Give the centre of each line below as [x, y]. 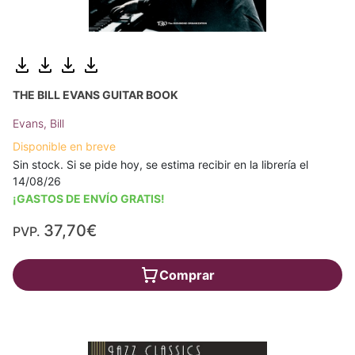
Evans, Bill [38, 123]
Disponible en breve [64, 146]
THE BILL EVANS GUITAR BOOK [95, 94]
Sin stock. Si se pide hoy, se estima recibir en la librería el [160, 164]
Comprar [187, 275]
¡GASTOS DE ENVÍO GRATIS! [89, 198]
